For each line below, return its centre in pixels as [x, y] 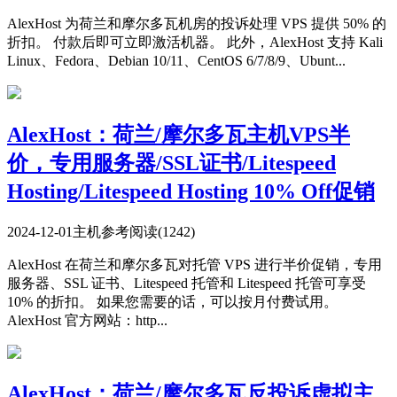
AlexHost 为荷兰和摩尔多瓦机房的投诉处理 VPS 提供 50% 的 [197, 23]
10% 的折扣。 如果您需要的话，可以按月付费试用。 [172, 301]
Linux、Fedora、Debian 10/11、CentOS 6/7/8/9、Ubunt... [176, 60]
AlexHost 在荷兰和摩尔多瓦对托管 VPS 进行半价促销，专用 [195, 264]
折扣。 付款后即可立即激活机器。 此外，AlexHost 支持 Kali [195, 42]
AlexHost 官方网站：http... [87, 320]
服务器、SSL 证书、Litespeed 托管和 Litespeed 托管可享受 [187, 283]
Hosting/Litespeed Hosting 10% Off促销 [191, 191]
